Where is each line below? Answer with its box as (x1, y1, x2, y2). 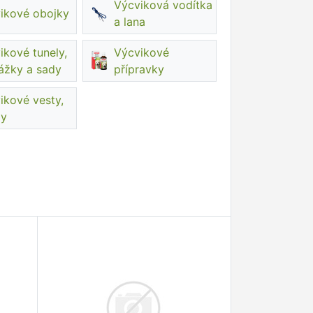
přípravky (113, 62, 164, 76)
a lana (113, 15, 145, 29)
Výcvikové (113, 45, 169, 59)
